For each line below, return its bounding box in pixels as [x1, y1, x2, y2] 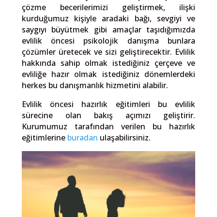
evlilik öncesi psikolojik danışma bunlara [21, 35, 196, 46]
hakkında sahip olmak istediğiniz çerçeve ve [21, 57, 196, 68]
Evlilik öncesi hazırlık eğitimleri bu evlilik [21, 98, 196, 109]
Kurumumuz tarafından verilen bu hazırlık [21, 121, 196, 132]
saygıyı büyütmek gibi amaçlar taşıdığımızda [21, 24, 196, 35]
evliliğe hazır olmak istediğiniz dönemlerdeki [21, 68, 196, 79]
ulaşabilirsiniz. [99, 132, 151, 143]
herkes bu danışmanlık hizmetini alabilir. [21, 79, 170, 91]
